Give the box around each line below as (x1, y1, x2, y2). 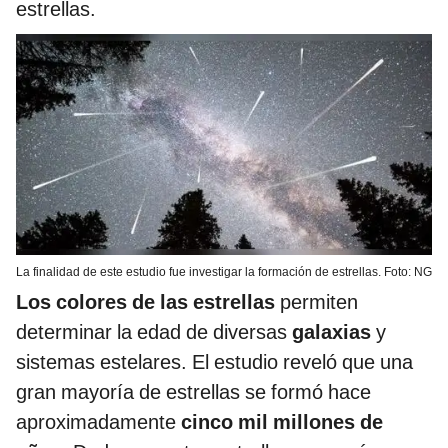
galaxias (292, 319, 376, 344)
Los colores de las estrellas (16, 289, 280, 314)
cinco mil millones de (181, 409, 383, 434)
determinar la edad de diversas (16, 319, 292, 344)
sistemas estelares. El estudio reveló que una (16, 349, 413, 374)
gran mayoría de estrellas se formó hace (16, 379, 371, 404)
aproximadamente (16, 409, 181, 434)
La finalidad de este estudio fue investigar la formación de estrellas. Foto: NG (16, 264, 432, 279)
